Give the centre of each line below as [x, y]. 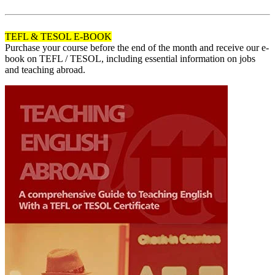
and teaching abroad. [45, 70]
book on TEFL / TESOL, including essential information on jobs [130, 59]
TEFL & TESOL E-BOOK [58, 37]
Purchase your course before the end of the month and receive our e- [137, 48]
